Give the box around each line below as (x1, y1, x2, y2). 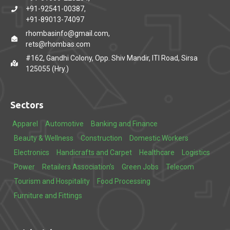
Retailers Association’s (42, 163, 114, 171)
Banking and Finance (91, 120, 158, 128)
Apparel (12, 120, 38, 128)
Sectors (10, 100, 44, 110)
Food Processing (97, 177, 150, 185)
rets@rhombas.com (26, 40, 90, 48)
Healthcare (139, 148, 175, 157)
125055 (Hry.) (26, 65, 69, 73)
